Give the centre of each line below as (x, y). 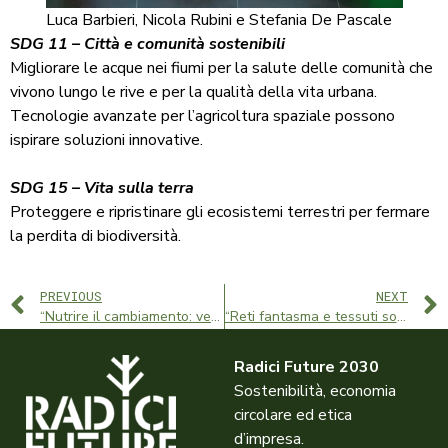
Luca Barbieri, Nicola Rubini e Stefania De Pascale (218, 20)
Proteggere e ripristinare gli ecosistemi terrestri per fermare (220, 212)
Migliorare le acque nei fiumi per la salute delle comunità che (221, 68)
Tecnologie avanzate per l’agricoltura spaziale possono (202, 116)
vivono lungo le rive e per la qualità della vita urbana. (193, 92)
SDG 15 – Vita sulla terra (102, 188)
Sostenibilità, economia (315, 391)
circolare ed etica (293, 415)
